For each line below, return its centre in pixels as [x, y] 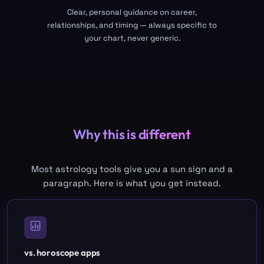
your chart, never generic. [132, 38]
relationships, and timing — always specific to [132, 25]
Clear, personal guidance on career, [132, 12]
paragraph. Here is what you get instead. [132, 183]
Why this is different [132, 134]
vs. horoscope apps [62, 252]
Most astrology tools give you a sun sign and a [132, 169]
